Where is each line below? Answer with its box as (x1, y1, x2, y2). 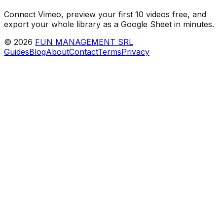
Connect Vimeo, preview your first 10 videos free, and (4, 9, 206, 19)
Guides (4, 46, 29, 57)
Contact (69, 46, 98, 57)
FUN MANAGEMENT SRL (35, 37, 133, 47)
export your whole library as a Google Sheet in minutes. (4, 19, 214, 29)
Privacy (121, 46, 149, 57)
